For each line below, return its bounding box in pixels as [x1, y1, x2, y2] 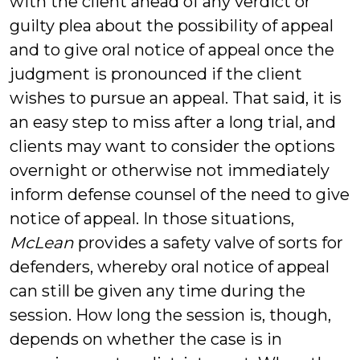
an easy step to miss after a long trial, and [10, 112, 336, 132]
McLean [10, 233, 74, 252]
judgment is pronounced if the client [10, 64, 302, 84]
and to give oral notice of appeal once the [10, 40, 334, 59]
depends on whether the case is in [10, 329, 282, 349]
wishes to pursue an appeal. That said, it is [10, 88, 342, 108]
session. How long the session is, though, [10, 305, 331, 325]
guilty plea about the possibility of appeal [10, 16, 333, 35]
